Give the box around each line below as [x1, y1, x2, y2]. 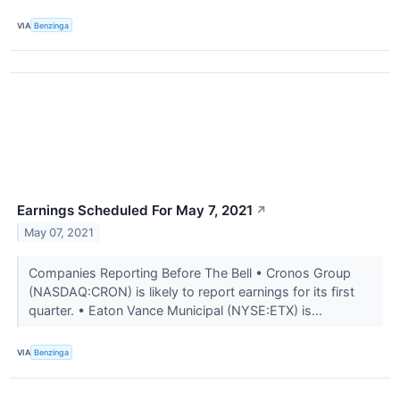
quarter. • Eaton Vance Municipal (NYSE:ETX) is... [28, 303, 326, 319]
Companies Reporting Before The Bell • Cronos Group [28, 265, 351, 281]
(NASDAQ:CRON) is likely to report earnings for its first [28, 284, 354, 300]
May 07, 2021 [24, 226, 95, 240]
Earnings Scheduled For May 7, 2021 [17, 202, 253, 220]
